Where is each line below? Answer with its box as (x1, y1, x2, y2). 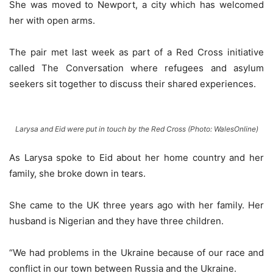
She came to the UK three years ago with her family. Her (9, 199, 264, 211)
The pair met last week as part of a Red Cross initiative (9, 46, 264, 58)
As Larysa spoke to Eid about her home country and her (9, 152, 264, 163)
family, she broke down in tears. (9, 168, 146, 179)
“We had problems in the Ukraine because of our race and (9, 247, 264, 258)
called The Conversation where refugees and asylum (9, 62, 264, 74)
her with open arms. (9, 15, 95, 26)
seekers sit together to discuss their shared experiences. (9, 78, 256, 90)
